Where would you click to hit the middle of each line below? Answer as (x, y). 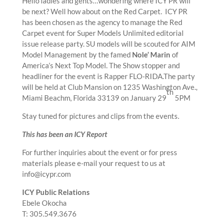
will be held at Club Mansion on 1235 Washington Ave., (110, 87)
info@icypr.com (46, 174)
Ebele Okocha (44, 203)
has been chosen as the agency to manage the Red (102, 22)
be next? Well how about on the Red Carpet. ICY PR (105, 12)
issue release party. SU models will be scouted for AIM (109, 44)
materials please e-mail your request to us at (94, 163)
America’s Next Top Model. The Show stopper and (101, 66)
